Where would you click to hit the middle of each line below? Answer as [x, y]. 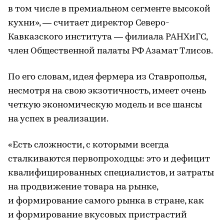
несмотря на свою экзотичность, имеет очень [107, 91]
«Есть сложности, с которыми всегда [88, 145]
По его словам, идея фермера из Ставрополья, [107, 77]
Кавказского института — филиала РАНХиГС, [108, 37]
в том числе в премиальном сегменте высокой [109, 9]
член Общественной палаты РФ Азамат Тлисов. [110, 51]
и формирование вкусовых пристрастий [97, 215]
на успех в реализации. [58, 119]
